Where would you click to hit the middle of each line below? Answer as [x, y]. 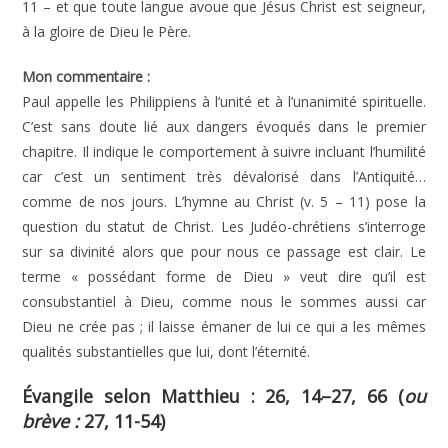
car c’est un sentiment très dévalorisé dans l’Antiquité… [224, 176]
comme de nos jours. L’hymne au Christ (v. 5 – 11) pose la [224, 201]
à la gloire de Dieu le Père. [107, 31]
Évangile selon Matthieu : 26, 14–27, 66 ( [213, 396]
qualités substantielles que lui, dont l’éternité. [166, 351]
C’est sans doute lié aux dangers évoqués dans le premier [224, 126]
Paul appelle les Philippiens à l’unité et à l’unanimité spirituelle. [224, 101]
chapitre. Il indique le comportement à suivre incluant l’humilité [224, 151]
